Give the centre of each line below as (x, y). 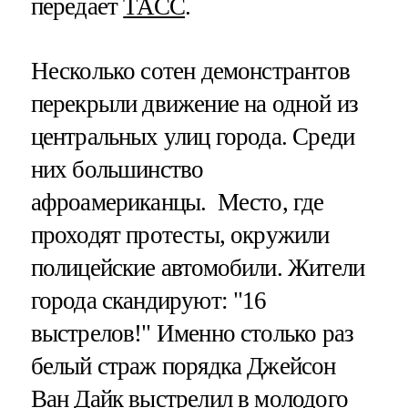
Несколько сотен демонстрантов (190, 71)
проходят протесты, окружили (180, 235)
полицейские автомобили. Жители (198, 268)
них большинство (117, 170)
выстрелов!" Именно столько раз (192, 334)
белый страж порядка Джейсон (183, 367)
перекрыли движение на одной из (194, 104)
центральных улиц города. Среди (193, 137)
